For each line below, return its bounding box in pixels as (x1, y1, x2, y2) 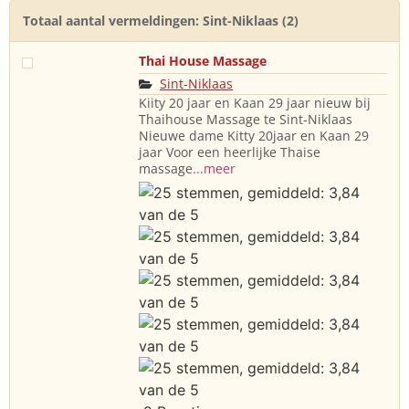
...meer (193, 160, 236, 177)
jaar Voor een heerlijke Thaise (139, 143, 320, 161)
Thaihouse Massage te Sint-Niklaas (139, 110, 352, 128)
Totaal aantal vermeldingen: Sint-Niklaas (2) (23, 12, 299, 29)
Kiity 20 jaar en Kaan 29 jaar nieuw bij (139, 94, 371, 111)
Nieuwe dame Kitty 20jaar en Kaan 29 (139, 127, 369, 144)
